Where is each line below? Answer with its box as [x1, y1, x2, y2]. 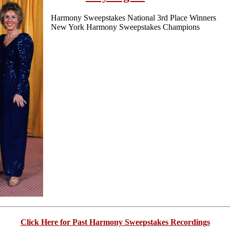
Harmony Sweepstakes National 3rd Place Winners [51, 13, 216, 22]
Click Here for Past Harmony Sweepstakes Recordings [20, 217, 210, 226]
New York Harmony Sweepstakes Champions [51, 22, 200, 31]
